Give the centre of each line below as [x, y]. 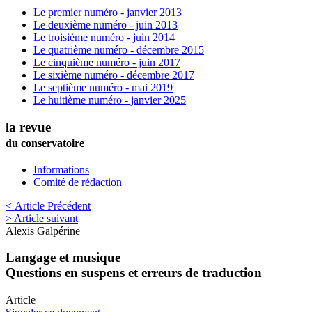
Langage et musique [63, 258]
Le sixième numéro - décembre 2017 [114, 75]
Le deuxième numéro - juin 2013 [106, 25]
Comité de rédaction [78, 182]
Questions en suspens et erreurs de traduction [134, 273]
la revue [28, 127]
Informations [61, 169]
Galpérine [58, 231]
